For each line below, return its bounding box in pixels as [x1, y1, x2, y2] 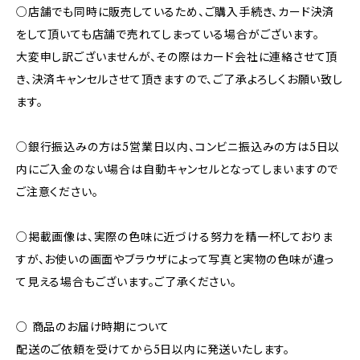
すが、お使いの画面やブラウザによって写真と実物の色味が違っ [16, 252, 335, 267]
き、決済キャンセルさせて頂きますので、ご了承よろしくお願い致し [16, 72, 343, 87]
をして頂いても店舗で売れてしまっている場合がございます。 [16, 27, 320, 42]
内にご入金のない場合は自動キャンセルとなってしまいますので [16, 162, 339, 177]
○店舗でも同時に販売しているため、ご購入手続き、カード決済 [16, 5, 335, 19]
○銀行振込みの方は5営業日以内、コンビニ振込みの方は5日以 [16, 140, 341, 154]
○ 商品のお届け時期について [16, 320, 170, 334]
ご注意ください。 [16, 185, 99, 199]
